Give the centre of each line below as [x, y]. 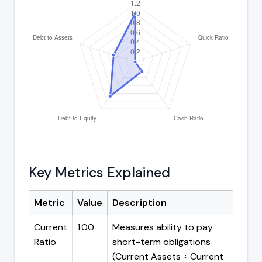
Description [139, 202]
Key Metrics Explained [99, 172]
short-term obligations [161, 242]
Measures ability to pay [163, 227]
